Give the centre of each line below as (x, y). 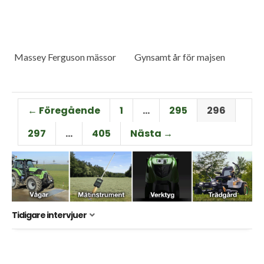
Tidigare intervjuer (49, 215)
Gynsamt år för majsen (180, 57)
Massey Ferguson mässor (65, 57)
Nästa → (151, 133)
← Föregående (64, 110)
